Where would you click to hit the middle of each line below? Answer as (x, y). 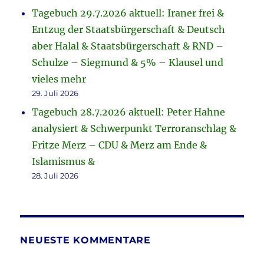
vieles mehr (59, 79)
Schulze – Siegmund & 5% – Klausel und (128, 63)
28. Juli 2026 (55, 176)
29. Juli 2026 (55, 93)
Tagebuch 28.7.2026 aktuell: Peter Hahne (129, 112)
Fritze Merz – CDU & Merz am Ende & (120, 145)
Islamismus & (64, 162)
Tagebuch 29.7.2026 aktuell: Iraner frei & (128, 13)
